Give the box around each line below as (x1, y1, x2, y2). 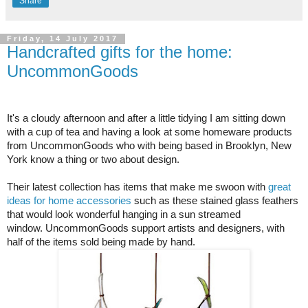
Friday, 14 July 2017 (7, 34, 118, 43)
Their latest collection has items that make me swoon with (7, 181, 268, 193)
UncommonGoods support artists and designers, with (45, 222, 285, 234)
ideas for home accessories (7, 195, 131, 207)
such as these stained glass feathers (131, 195, 298, 207)
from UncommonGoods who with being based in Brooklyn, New (7, 140, 291, 152)
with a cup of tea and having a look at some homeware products (7, 126, 292, 138)
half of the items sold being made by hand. (7, 236, 198, 248)
